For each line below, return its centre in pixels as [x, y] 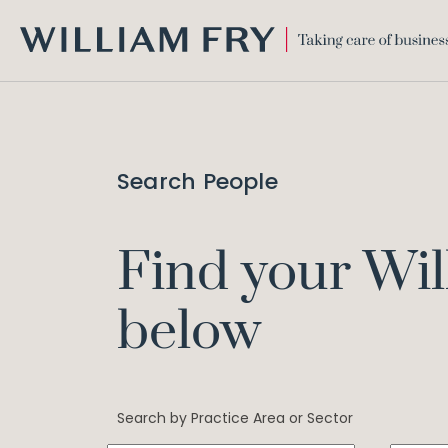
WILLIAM [46, 61]
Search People [197, 181]
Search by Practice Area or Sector [235, 418]
